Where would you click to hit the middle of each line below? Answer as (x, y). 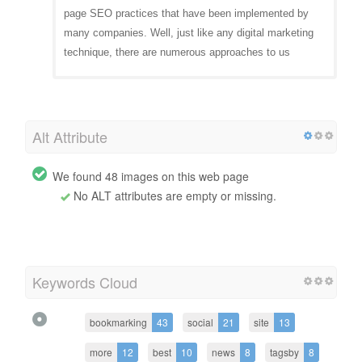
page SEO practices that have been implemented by (186, 13)
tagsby (284, 351)
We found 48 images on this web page (151, 176)
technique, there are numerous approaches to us (177, 52)
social (200, 322)
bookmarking (118, 322)
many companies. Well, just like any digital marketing (189, 32)
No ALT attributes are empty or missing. (173, 195)
